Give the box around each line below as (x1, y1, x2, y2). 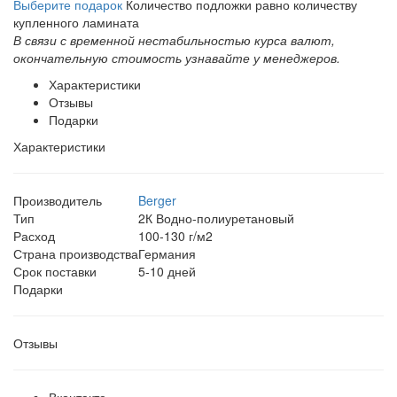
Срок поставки (13, 261, 97, 280)
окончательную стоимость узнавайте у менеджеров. (13, 48, 340, 66)
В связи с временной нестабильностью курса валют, (13, 30, 335, 49)
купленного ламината (13, 12, 139, 31)
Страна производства (13, 244, 138, 262)
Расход (13, 226, 55, 245)
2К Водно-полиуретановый (138, 208, 294, 227)
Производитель (13, 191, 102, 209)
